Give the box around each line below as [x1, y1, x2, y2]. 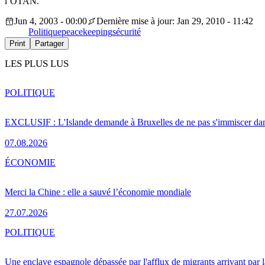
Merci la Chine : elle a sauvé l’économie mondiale [5, 186, 191, 197]
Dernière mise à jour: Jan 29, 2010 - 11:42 [96, 16, 253, 27]
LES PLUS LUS [5, 58, 69, 70]
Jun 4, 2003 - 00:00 [14, 16, 87, 27]
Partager [35, 39, 64, 49]
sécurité [112, 27, 141, 37]
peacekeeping [62, 27, 112, 37]
